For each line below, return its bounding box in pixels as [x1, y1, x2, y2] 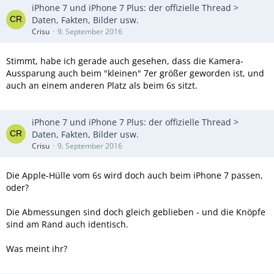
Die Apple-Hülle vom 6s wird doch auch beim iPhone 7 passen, [6, 169, 263, 181]
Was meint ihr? [6, 243, 67, 254]
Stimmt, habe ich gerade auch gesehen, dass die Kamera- [6, 55, 243, 67]
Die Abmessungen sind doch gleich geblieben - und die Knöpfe [6, 206, 265, 218]
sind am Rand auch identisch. [6, 218, 128, 230]
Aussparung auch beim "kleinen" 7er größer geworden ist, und [6, 67, 264, 79]
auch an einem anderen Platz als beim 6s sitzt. [6, 80, 198, 91]
